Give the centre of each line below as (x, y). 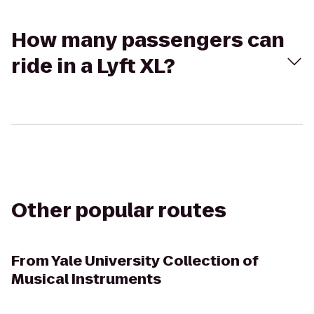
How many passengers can (148, 40)
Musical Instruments (86, 279)
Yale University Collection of (155, 261)
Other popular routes (119, 211)
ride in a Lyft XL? (93, 66)
